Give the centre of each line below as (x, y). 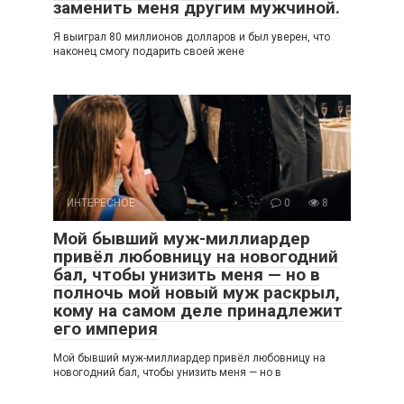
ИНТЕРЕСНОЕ (101, 203)
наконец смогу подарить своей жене (149, 51)
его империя (106, 329)
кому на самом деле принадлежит (198, 311)
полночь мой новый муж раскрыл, (197, 293)
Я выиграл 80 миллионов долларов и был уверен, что (192, 37)
